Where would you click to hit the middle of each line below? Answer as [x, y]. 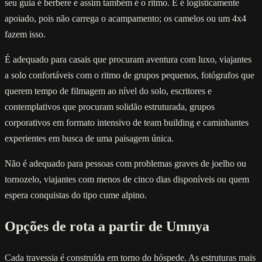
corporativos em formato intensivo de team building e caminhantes [127, 123]
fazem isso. [25, 35]
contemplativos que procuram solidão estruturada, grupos [110, 107]
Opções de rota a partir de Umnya [107, 227]
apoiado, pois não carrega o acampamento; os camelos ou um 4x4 [125, 19]
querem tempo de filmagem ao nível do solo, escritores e [108, 91]
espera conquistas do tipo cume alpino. [76, 195]
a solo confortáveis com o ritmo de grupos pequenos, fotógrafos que [130, 75]
